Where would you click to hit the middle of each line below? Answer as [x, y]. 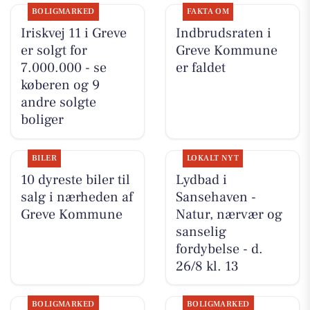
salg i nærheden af [76, 197]
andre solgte [58, 103]
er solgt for [54, 51]
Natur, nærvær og [229, 214]
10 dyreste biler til [75, 180]
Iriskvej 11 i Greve [73, 34]
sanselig [201, 231]
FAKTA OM [208, 12]
